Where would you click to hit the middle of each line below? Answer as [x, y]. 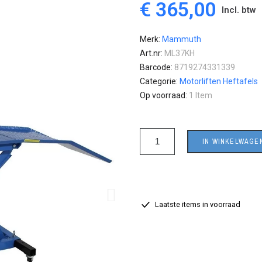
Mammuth [182, 39]
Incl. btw [239, 10]
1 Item [201, 95]
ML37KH [180, 53]
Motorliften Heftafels [219, 81]
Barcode [155, 67]
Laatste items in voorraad [196, 204]
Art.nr [150, 53]
